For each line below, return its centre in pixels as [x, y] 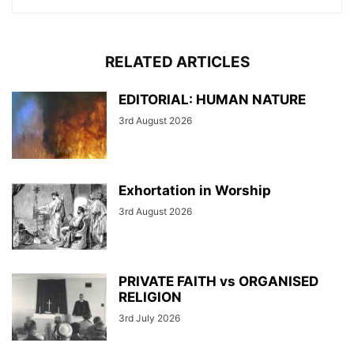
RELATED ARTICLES [177, 62]
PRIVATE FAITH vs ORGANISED [218, 282]
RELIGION [150, 298]
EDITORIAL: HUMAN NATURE [212, 100]
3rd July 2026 [149, 318]
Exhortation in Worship [196, 191]
